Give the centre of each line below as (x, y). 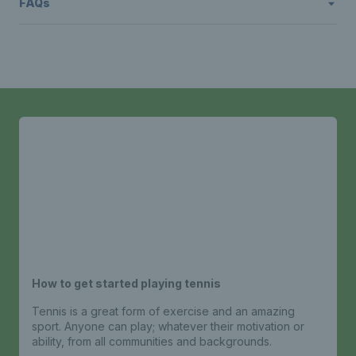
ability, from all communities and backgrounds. (152, 341)
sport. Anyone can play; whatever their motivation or (168, 326)
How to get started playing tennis (126, 283)
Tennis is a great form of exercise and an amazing (163, 311)
